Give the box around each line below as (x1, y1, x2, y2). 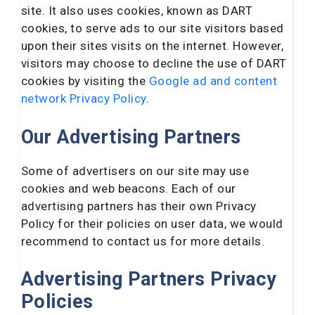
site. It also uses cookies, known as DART (21, 4, 253, 18)
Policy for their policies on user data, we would (21, 216, 283, 231)
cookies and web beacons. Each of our (21, 181, 236, 195)
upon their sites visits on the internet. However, (21, 39, 284, 53)
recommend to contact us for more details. (21, 233, 265, 248)
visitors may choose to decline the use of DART (21, 56, 287, 70)
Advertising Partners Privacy (21, 268, 277, 290)
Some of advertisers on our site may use (21, 163, 250, 178)
